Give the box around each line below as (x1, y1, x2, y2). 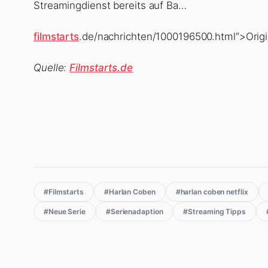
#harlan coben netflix (175, 187, 248, 197)
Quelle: (33, 62, 70, 74)
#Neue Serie (44, 207, 86, 217)
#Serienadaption (105, 207, 163, 217)
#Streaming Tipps (183, 207, 246, 217)
